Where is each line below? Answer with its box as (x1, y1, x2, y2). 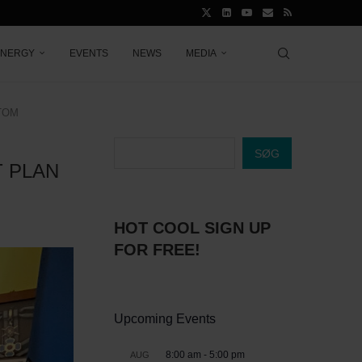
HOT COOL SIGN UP (114, 219, 271, 237)
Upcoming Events (114, 312, 216, 326)
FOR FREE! (114, 241, 200, 259)
